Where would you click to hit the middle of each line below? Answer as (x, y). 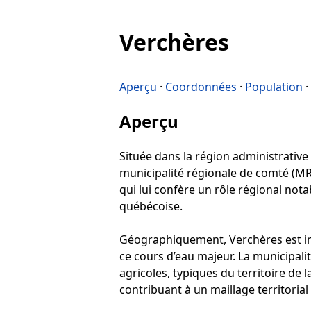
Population (274, 86)
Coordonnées (201, 86)
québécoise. (151, 206)
